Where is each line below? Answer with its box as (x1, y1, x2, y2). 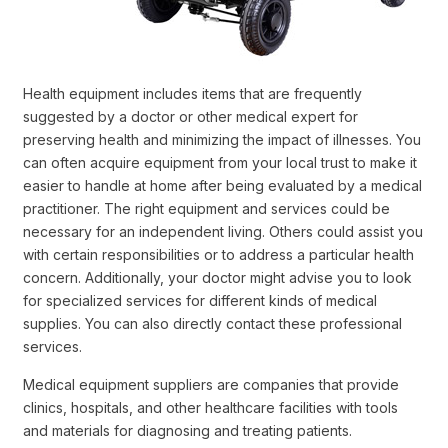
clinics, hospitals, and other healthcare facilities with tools (23, 398, 398, 416)
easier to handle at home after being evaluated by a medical (23, 176, 422, 194)
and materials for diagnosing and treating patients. (23, 421, 352, 439)
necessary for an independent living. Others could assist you (23, 222, 423, 240)
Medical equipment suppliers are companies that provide (23, 375, 399, 393)
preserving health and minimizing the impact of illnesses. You (23, 130, 421, 148)
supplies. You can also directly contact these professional (23, 314, 402, 332)
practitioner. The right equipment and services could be (23, 199, 390, 217)
